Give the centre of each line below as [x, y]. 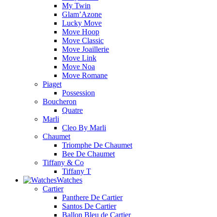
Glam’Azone [82, 14]
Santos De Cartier [89, 206]
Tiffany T [77, 171]
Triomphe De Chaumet [97, 145]
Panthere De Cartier [92, 197]
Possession [78, 93]
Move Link [79, 58]
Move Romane [85, 75]
